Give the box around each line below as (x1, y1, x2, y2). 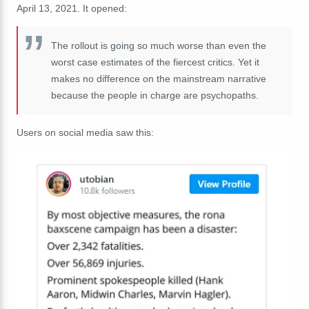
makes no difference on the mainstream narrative (51, 72, 266, 84)
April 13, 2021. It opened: (17, 2, 127, 14)
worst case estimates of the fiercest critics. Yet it (51, 56, 259, 68)
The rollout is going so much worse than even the (51, 39, 266, 51)
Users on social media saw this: (17, 126, 154, 138)
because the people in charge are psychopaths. (51, 89, 259, 101)
